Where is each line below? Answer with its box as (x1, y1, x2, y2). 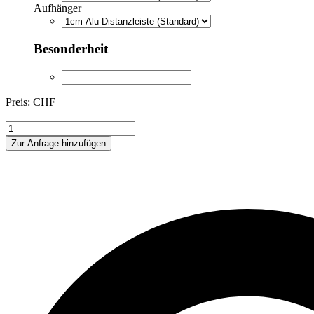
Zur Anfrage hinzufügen (11, 137, 106, 149)
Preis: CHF (6, 95, 55, 108)
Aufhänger (34, 2, 81, 15)
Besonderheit (34, 41, 108, 57)
